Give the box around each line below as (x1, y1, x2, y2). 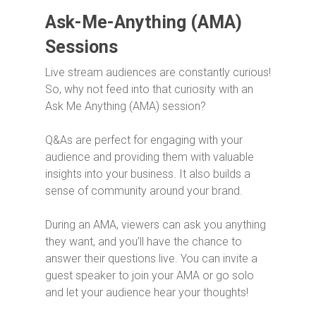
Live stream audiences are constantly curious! (45, 66, 271, 79)
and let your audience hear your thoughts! (45, 286, 248, 299)
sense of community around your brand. (45, 184, 245, 197)
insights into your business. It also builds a (45, 167, 250, 181)
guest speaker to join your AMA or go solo (45, 269, 254, 282)
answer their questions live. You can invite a (45, 252, 257, 265)
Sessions (45, 37, 118, 57)
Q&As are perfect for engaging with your (45, 133, 243, 147)
